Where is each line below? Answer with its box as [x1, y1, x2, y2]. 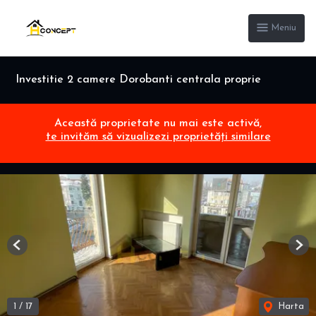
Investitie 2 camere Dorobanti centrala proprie [16, 74, 261, 85]
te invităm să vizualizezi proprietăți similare [45, 131, 271, 143]
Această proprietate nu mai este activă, [54, 118, 262, 130]
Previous [16, 245, 52, 255]
